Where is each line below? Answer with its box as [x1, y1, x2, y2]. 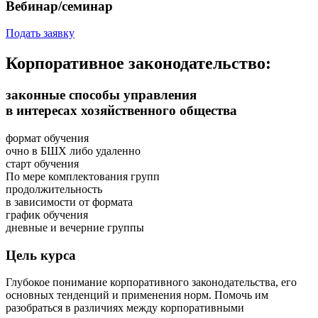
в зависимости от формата [6, 195, 133, 208]
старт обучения [6, 157, 79, 170]
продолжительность [6, 182, 102, 195]
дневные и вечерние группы [6, 221, 144, 234]
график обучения [6, 208, 88, 221]
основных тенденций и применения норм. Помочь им [6, 289, 268, 302]
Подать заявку [6, 27, 75, 40]
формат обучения [6, 131, 89, 144]
